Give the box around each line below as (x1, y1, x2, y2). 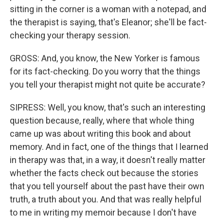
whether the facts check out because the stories (10, 168, 199, 178)
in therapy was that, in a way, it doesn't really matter (10, 155, 205, 165)
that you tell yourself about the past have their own (10, 181, 204, 191)
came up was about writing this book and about (10, 128, 191, 139)
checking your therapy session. (10, 30, 130, 40)
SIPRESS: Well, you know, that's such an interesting (10, 102, 205, 112)
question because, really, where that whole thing (10, 115, 194, 126)
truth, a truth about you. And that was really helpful (10, 194, 201, 204)
